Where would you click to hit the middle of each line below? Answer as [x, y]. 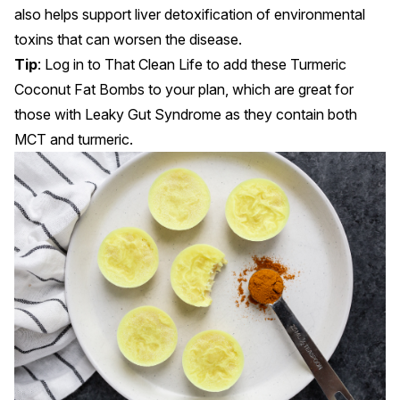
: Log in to [71, 65]
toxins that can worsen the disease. [128, 40]
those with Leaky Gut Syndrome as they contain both [186, 115]
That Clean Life [154, 65]
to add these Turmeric [275, 65]
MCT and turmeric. [74, 140]
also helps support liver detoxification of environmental [190, 15]
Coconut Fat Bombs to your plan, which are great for [184, 90]
